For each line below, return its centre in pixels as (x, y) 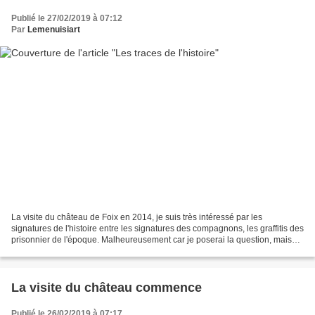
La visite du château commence (107, 288)
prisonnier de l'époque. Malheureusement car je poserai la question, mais (152, 240)
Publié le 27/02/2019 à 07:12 (67, 18)
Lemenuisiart (54, 29)
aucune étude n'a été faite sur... (70, 251)
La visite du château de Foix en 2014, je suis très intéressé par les (137, 218)
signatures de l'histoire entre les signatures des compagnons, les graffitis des (157, 229)
